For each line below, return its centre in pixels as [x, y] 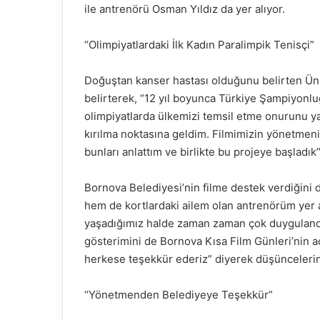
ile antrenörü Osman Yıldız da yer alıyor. [185, 9]
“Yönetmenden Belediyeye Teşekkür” [179, 295]
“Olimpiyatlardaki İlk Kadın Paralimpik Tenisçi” [199, 45]
